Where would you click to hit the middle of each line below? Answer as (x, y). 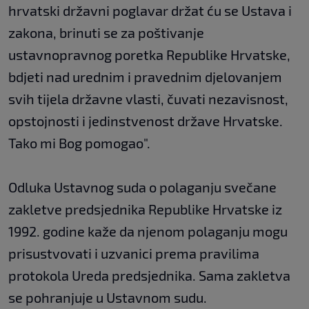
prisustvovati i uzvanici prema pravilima (134, 253)
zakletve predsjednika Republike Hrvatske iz (145, 209)
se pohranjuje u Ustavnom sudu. (108, 298)
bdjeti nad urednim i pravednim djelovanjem (145, 77)
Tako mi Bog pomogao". (79, 143)
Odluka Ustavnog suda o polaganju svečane (142, 187)
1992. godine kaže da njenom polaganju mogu (148, 231)
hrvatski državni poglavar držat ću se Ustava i (150, 11)
